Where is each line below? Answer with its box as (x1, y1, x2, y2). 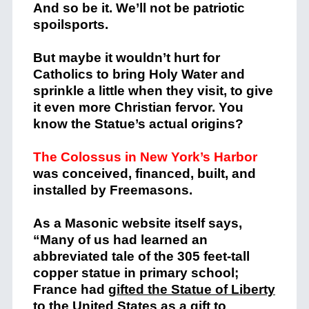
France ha (32, 282, 97, 297)
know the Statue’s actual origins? (32, 117, 243, 131)
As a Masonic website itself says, (32, 216, 242, 230)
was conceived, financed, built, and (32, 166, 256, 181)
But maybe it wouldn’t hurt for (32, 50, 220, 65)
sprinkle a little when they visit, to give (32, 83, 273, 98)
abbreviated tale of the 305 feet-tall (32, 249, 250, 263)
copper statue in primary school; (32, 266, 239, 280)
